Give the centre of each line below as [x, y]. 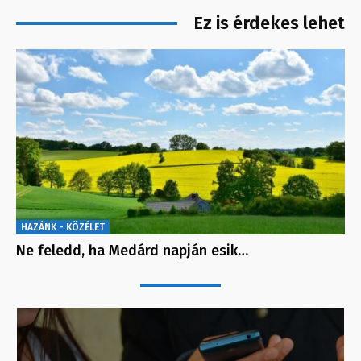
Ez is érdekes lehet [269, 23]
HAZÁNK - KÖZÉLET [63, 227]
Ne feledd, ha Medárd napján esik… [132, 250]
